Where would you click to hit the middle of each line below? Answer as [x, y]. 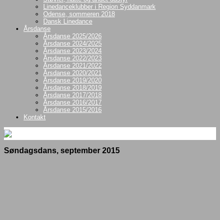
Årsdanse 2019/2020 [72, 80]
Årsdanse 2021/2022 [72, 66]
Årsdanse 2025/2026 [72, 36]
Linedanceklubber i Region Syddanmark [99, 7]
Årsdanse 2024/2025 [72, 43]
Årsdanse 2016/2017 [72, 102]
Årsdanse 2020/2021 [72, 73]
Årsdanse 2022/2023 [72, 58]
